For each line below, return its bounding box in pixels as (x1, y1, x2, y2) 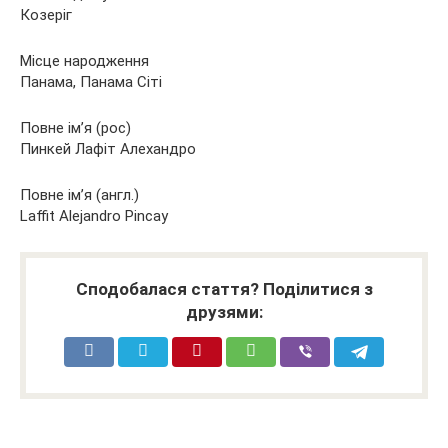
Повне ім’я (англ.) (20, 185, 139, 204)
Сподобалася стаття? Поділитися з (75, 278, 373, 299)
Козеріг (20, 5, 72, 24)
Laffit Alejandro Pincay (20, 206, 168, 225)
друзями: (185, 301, 263, 322)
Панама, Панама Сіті (20, 72, 162, 91)
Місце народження (20, 51, 149, 70)
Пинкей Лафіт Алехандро (20, 139, 196, 158)
